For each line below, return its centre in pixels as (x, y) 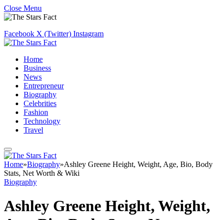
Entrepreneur (44, 86)
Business (37, 68)
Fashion (36, 112)
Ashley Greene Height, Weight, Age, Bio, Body (138, 164)
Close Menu (23, 8)
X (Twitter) (54, 34)
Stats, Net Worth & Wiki (42, 173)
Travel (33, 130)
